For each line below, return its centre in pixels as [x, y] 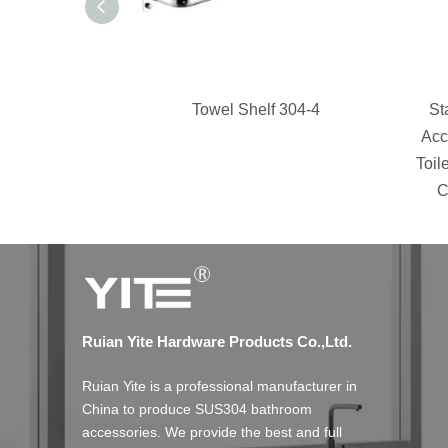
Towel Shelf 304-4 [256, 109]
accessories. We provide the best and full [212, 431]
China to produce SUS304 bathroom [197, 408]
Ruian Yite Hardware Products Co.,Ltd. [217, 341]
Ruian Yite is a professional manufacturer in [219, 385]
